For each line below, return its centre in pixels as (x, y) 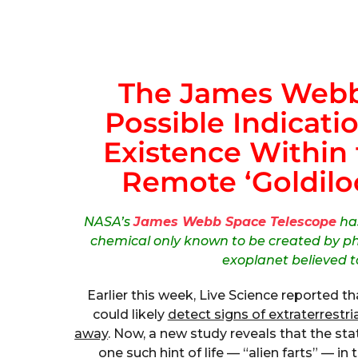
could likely (130, 314)
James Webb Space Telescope (235, 221)
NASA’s (108, 221)
